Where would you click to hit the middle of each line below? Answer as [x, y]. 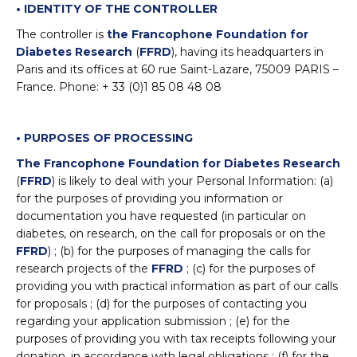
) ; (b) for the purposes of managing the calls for [179, 251]
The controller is [61, 34]
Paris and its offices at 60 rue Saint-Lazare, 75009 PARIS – [177, 69]
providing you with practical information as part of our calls [177, 286]
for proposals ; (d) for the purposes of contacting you [161, 304]
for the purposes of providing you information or [149, 198]
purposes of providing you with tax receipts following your [176, 339]
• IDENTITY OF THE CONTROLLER [117, 9]
